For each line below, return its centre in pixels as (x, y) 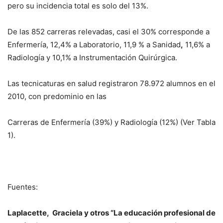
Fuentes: (23, 187)
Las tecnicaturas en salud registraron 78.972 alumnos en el (111, 84)
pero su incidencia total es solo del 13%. (78, 6)
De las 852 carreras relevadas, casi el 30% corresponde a (109, 32)
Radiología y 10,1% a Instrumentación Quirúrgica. (92, 58)
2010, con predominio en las (57, 97)
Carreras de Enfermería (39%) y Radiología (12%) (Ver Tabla (111, 122)
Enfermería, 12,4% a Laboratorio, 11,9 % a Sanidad (94, 45)
